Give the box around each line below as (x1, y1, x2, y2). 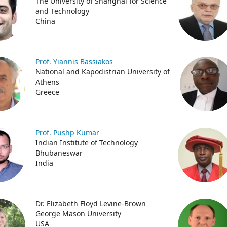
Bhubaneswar (35, 148, 83, 158)
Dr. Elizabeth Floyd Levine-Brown (35, 199, 146, 208)
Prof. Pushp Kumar (35, 128, 100, 137)
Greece (35, 87, 60, 97)
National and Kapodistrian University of (35, 67, 170, 77)
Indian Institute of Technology (35, 138, 138, 147)
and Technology (35, 6, 90, 16)
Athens (35, 77, 60, 87)
